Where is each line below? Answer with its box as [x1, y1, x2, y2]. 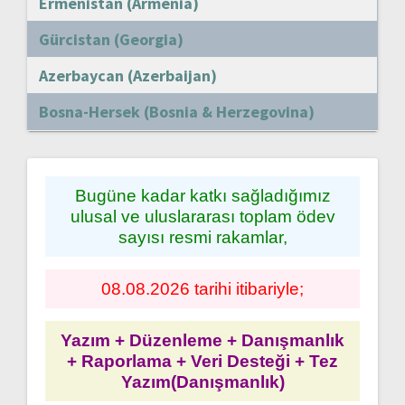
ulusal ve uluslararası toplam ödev [70, 206, 335, 226]
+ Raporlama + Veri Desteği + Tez [67, 351, 338, 371]
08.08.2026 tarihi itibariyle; [101, 278, 304, 298]
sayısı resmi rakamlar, [118, 227, 287, 247]
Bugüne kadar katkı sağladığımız [74, 185, 331, 205]
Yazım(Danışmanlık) [120, 372, 285, 391]
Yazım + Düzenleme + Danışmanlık [61, 330, 344, 350]
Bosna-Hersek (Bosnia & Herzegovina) [39, 100, 315, 122]
